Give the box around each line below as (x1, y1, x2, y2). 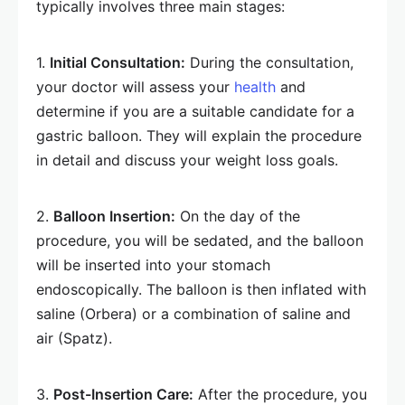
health (234, 78, 276, 97)
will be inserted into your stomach (36, 256, 270, 275)
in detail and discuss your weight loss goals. (36, 151, 338, 170)
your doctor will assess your (36, 78, 234, 97)
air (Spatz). (36, 329, 112, 348)
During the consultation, (185, 53, 353, 72)
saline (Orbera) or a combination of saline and (36, 305, 351, 324)
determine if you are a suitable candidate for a (36, 102, 354, 121)
